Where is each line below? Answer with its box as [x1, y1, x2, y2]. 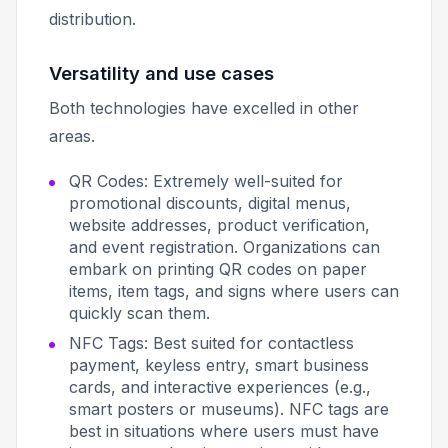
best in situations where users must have [69, 420, 379, 441]
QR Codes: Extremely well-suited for [69, 170, 343, 191]
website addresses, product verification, [69, 214, 370, 235]
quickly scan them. [69, 302, 210, 323]
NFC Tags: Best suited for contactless [69, 332, 354, 353]
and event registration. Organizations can [69, 236, 380, 257]
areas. [49, 125, 95, 146]
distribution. [49, 8, 136, 29]
